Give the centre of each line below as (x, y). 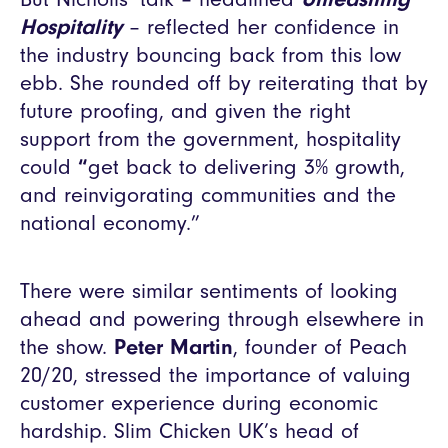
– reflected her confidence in (260, 26)
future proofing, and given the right (185, 110)
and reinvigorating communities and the (208, 194)
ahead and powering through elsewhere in (222, 318)
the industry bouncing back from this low (210, 54)
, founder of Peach (320, 346)
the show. (67, 346)
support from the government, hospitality (210, 138)
